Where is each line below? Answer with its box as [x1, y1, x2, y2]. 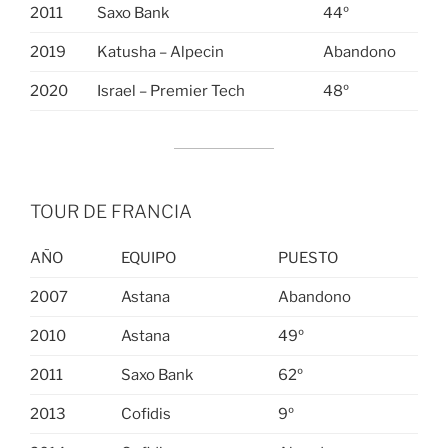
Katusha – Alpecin [96, 42, 224, 61]
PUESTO [277, 248, 338, 267]
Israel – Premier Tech [96, 81, 245, 100]
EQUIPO [120, 248, 176, 267]
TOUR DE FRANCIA [30, 200, 192, 222]
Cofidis [120, 404, 171, 423]
